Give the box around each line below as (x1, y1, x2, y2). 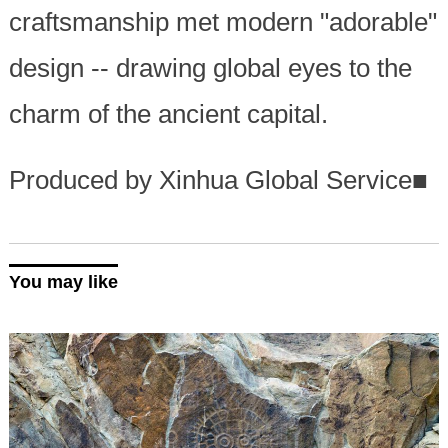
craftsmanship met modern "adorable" (8, 6, 437, 37)
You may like (8, 271, 118, 292)
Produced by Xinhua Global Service (8, 164, 412, 195)
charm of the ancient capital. (8, 98, 328, 129)
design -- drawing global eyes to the (8, 52, 412, 83)
